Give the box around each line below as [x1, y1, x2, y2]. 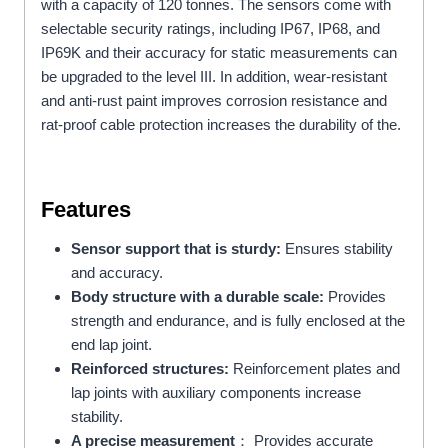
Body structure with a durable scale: [71, 287, 324, 305]
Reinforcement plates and [229, 359, 400, 377]
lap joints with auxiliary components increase [71, 383, 361, 401]
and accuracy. [71, 263, 163, 281]
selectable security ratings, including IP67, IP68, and [41, 19, 380, 37]
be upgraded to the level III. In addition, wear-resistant [41, 67, 387, 85]
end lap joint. [71, 335, 152, 353]
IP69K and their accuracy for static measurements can [41, 43, 397, 61]
